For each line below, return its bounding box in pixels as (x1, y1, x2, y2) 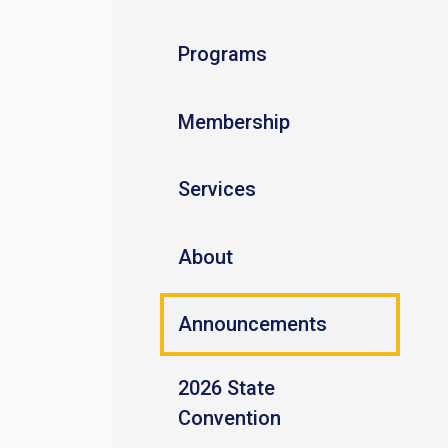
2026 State (177, 376, 275, 401)
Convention (177, 406, 281, 431)
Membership (177, 109, 290, 134)
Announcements (177, 312, 327, 337)
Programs (177, 42, 267, 67)
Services (177, 177, 256, 202)
